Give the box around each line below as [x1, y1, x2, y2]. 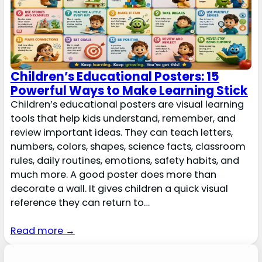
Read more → [10, 224, 75, 237]
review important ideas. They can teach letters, [10, 126, 233, 139]
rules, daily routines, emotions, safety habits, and [10, 154, 239, 167]
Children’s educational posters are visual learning [10, 98, 244, 111]
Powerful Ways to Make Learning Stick [10, 82, 248, 99]
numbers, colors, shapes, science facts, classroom [10, 140, 246, 153]
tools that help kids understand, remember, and [10, 112, 236, 125]
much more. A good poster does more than [10, 168, 216, 181]
